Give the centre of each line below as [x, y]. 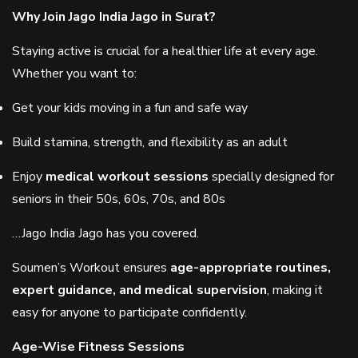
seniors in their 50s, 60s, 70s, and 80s [119, 199]
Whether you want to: [74, 74]
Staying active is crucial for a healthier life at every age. [165, 51]
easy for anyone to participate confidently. [129, 312]
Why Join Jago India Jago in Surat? [114, 17]
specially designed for [271, 177]
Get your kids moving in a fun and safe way [130, 108]
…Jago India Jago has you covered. [105, 233]
